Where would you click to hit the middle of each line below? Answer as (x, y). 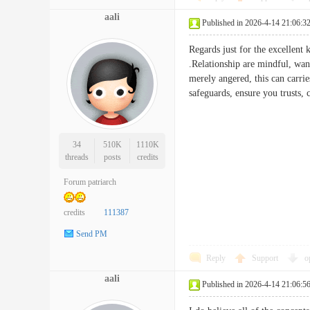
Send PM (92, 234)
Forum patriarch (90, 182)
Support (266, 258)
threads (76, 157)
